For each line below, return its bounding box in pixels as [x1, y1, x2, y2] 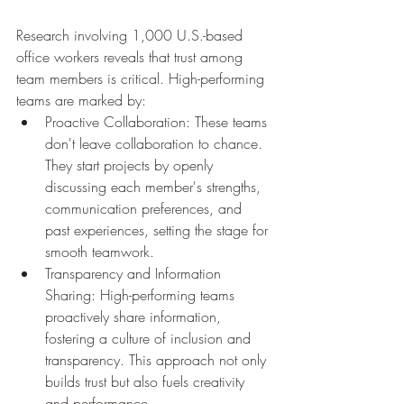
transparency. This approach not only [45, 349, 271, 370]
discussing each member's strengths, [45, 176, 265, 197]
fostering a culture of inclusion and [45, 327, 255, 348]
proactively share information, [45, 306, 225, 326]
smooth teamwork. [45, 241, 154, 262]
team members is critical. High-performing [16, 68, 269, 88]
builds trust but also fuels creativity [45, 371, 249, 391]
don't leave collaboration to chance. [45, 133, 267, 153]
